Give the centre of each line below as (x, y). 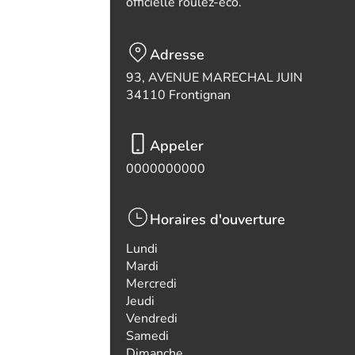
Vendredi (152, 319)
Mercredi (151, 284)
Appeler (177, 146)
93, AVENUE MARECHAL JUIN (214, 78)
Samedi (147, 336)
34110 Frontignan (178, 95)
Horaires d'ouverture (218, 219)
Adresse (177, 55)
